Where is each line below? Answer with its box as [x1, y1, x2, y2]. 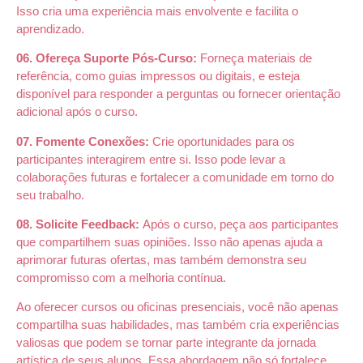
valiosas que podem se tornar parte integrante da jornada [16, 335, 316, 350]
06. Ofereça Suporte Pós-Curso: [16, 51, 197, 66]
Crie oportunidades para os [152, 134, 295, 148]
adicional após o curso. [16, 105, 138, 119]
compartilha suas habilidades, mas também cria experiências [16, 318, 340, 332]
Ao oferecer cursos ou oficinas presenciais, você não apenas [16, 300, 339, 314]
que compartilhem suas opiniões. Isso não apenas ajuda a [16, 235, 322, 250]
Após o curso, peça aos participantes [143, 217, 339, 232]
